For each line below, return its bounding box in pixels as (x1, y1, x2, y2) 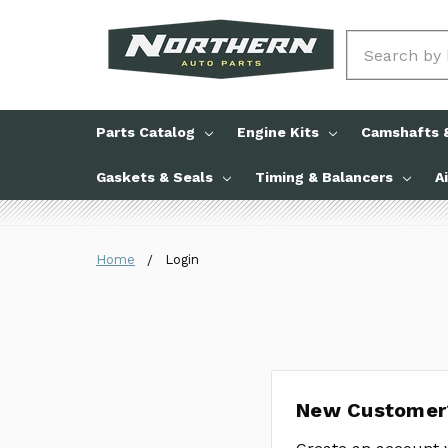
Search (347, 33, 401, 52)
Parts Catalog (96, 124, 195, 140)
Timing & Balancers (255, 169, 393, 185)
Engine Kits (237, 124, 319, 140)
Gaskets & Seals (96, 169, 213, 185)
